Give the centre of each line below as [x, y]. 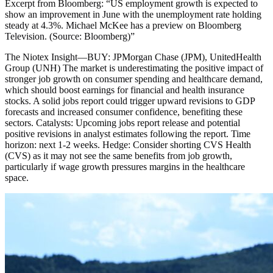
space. [17, 178]
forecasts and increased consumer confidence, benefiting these [124, 112]
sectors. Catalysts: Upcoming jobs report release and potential [122, 123]
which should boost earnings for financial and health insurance [125, 90]
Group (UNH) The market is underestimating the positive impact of [134, 68]
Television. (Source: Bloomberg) [68, 37]
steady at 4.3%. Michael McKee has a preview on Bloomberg [123, 26]
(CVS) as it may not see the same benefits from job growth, [119, 156]
